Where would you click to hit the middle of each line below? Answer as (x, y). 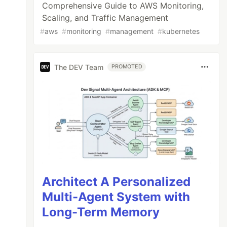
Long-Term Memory (101, 212)
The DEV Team (79, 67)
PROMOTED (127, 67)
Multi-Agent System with (116, 197)
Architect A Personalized (117, 181)
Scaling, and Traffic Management (105, 18)
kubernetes (181, 31)
